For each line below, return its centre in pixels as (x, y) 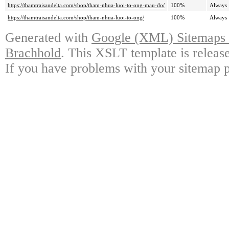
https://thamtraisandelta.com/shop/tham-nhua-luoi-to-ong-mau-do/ (86, 5)
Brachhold (33, 53)
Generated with (48, 38)
